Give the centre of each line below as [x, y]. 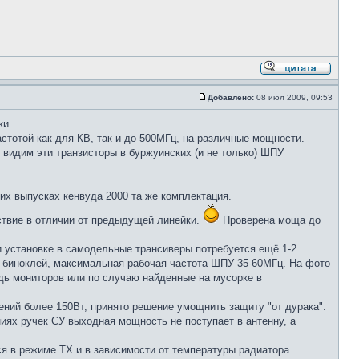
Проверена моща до [270, 220]
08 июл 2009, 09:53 [294, 97]
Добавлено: [231, 97]
